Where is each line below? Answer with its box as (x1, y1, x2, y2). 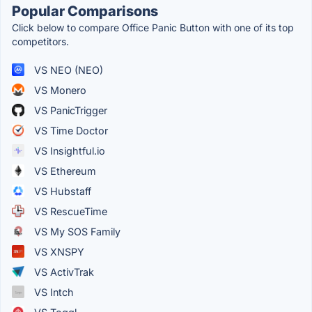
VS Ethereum (31, 164, 96, 177)
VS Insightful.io (31, 144, 105, 157)
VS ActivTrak (31, 265, 94, 278)
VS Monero (31, 84, 86, 96)
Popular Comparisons (12, 2, 158, 19)
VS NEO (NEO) (31, 63, 103, 76)
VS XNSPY (31, 245, 84, 258)
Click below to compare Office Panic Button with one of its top (12, 21, 294, 33)
